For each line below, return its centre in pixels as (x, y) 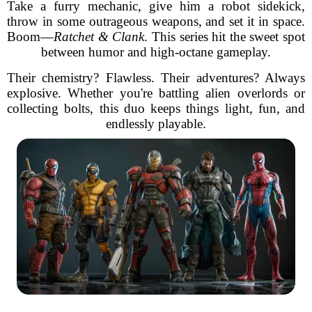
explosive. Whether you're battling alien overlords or (156, 93)
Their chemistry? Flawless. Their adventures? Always (156, 78)
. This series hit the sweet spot (225, 37)
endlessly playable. (156, 124)
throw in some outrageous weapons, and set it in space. (156, 21)
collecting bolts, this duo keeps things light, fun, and (156, 108)
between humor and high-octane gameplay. (156, 52)
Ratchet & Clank (99, 37)
